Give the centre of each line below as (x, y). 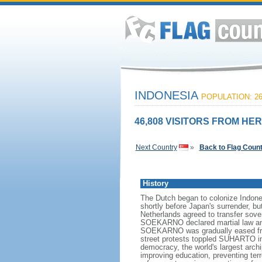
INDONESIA (168, 95)
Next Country (156, 147)
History (155, 183)
